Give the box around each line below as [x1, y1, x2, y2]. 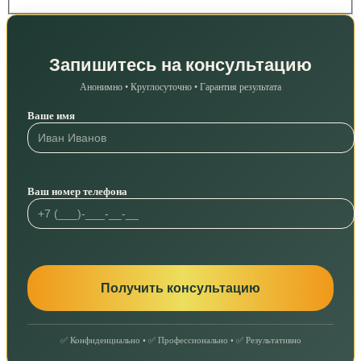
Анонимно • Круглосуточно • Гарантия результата [80, 81, 281, 93]
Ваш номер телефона [27, 185, 127, 197]
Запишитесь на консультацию [49, 52, 312, 77]
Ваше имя [27, 109, 75, 122]
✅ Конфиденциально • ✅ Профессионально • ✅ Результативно [60, 334, 301, 345]
